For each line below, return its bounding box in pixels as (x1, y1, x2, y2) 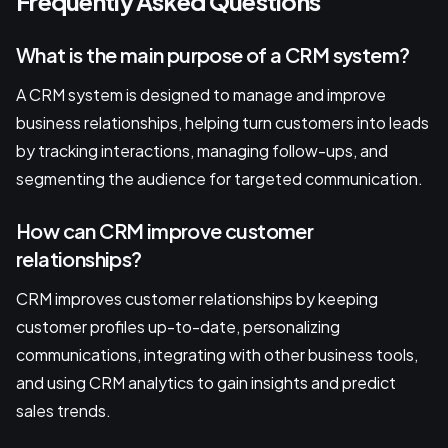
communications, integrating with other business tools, (16, 344, 418, 366)
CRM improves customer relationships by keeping (16, 288, 378, 310)
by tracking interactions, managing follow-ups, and (16, 140, 388, 162)
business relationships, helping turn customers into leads (16, 112, 429, 134)
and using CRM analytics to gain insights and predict (16, 372, 396, 394)
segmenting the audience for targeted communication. (16, 168, 423, 190)
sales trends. (16, 400, 111, 422)
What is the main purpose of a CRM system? (16, 42, 410, 68)
